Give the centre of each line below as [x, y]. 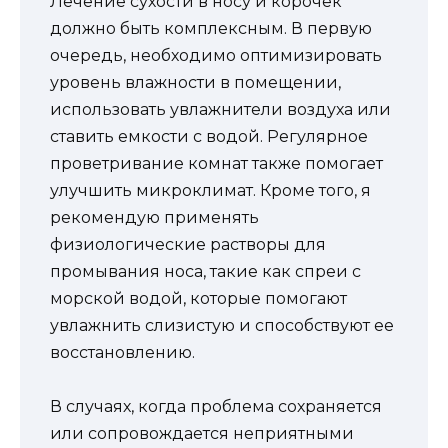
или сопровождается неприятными [202, 433]
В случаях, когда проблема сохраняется [216, 406]
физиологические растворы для [188, 244]
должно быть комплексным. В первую [211, 28]
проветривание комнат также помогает [216, 163]
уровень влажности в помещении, [195, 82]
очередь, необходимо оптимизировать [216, 55]
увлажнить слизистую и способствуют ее [222, 325]
